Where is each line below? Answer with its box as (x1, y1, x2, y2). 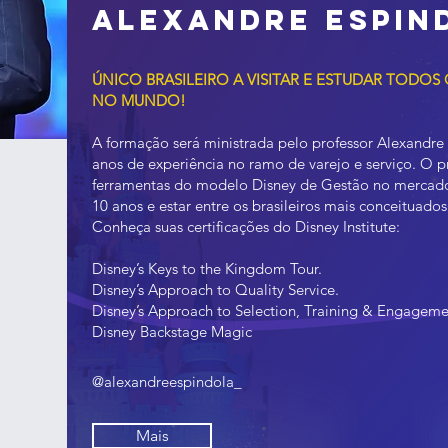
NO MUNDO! (92, 90, 186, 110)
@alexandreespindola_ (92, 371, 242, 391)
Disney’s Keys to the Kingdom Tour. (92, 258, 322, 278)
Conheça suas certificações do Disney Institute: (92, 216, 400, 236)
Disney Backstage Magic (92, 321, 252, 341)
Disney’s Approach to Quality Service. (92, 279, 339, 299)
